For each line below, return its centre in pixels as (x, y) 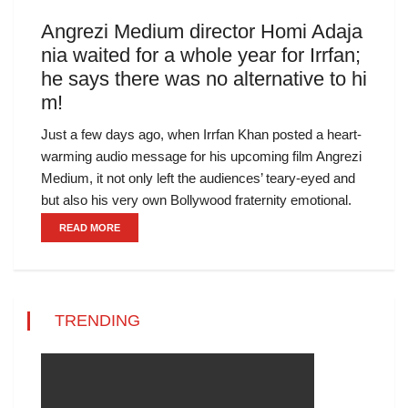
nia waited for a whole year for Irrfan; (201, 55)
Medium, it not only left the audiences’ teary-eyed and (198, 178)
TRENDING (97, 321)
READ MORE (90, 228)
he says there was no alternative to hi (204, 79)
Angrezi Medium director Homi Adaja (202, 31)
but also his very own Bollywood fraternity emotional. (196, 200)
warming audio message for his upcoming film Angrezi (201, 156)
